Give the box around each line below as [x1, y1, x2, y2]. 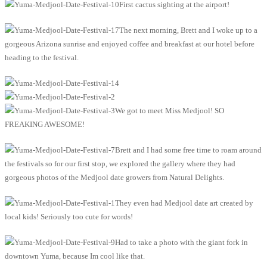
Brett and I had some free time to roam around [115, 145, 262, 154]
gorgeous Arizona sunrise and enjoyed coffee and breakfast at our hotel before [5, 39, 254, 48]
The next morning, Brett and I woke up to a [119, 25, 257, 35]
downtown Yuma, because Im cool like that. [5, 251, 145, 260]
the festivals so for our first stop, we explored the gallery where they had [5, 159, 235, 168]
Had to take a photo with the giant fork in [115, 237, 248, 247]
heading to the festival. [5, 52, 79, 62]
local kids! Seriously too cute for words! [5, 212, 133, 221]
